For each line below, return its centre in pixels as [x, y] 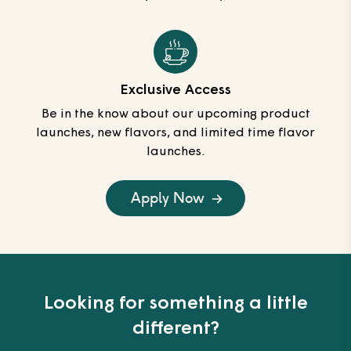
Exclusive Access [175, 91]
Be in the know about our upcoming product [175, 115]
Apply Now [168, 198]
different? [175, 329]
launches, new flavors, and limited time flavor [175, 134]
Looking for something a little [175, 304]
